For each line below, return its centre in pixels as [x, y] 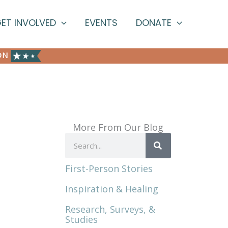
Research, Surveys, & [110, 209]
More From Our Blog [118, 127]
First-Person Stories [109, 168]
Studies [81, 219]
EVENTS [102, 22]
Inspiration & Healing [112, 189]
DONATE [154, 22]
